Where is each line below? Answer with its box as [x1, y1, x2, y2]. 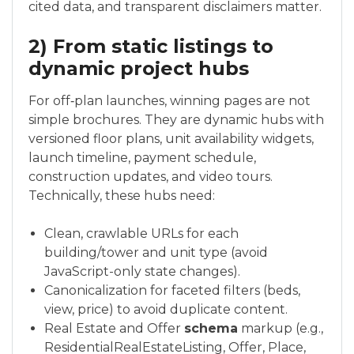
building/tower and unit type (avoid [44, 245, 268, 260]
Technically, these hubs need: [28, 188, 215, 203]
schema [184, 321, 238, 336]
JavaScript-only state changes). [44, 264, 240, 279]
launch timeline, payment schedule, [28, 150, 256, 165]
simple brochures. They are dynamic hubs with [28, 112, 324, 127]
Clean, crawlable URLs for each [44, 226, 239, 241]
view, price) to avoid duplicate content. [44, 302, 288, 317]
